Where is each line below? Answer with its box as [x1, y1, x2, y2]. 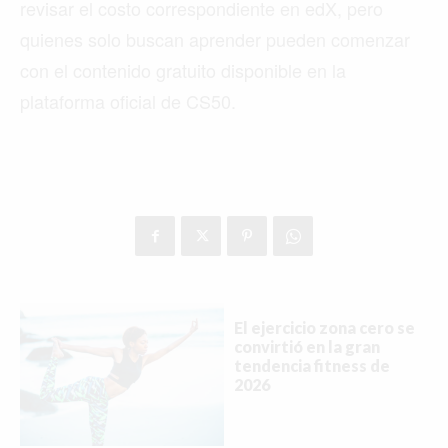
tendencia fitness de [234, 356, 390, 376]
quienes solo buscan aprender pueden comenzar [20, 26, 410, 53]
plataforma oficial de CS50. [20, 88, 236, 115]
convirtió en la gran [234, 337, 380, 357]
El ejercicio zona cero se [234, 318, 415, 338]
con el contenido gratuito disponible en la [20, 57, 346, 84]
